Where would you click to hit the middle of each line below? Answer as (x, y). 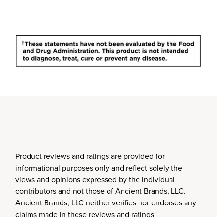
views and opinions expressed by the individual (95, 179)
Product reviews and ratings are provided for (90, 156)
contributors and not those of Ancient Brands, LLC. (101, 191)
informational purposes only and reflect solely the (99, 168)
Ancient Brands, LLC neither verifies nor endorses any (106, 203)
